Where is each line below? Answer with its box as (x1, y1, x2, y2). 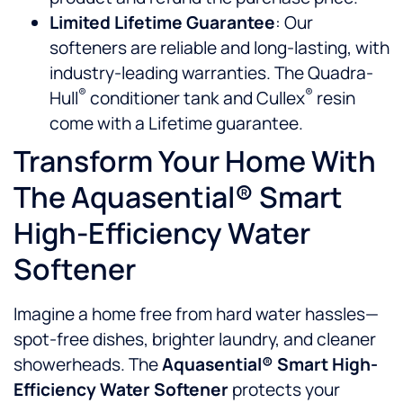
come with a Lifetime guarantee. (49, 112, 303, 136)
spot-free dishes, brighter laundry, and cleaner (13, 327, 376, 352)
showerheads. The (13, 353, 162, 377)
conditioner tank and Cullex (86, 86, 305, 111)
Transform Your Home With (13, 141, 376, 182)
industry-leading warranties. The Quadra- (49, 61, 373, 85)
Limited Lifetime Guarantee (49, 11, 275, 35)
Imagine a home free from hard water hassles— (13, 302, 379, 327)
